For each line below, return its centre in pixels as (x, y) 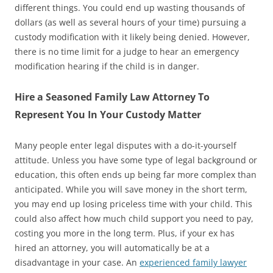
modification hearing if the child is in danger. (107, 66)
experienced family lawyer (193, 262)
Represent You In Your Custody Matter (108, 114)
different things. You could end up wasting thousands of (130, 7)
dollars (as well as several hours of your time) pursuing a (130, 22)
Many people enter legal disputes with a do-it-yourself (126, 145)
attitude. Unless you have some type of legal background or (136, 160)
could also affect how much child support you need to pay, (134, 218)
